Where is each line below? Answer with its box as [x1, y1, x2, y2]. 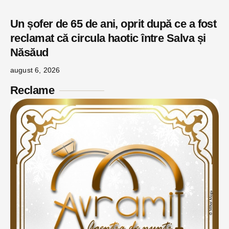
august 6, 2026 [10, 66, 60, 75]
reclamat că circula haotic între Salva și [10, 32, 206, 45]
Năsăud [10, 46, 49, 59]
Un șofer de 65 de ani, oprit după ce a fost [10, 17, 217, 31]
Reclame [10, 84, 55, 97]
